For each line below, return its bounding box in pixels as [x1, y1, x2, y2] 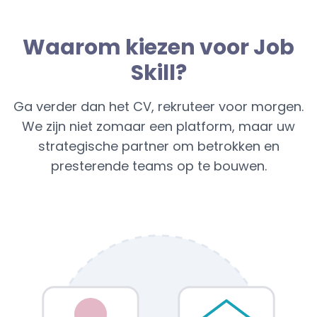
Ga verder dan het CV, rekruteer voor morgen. [13, 98, 304, 116]
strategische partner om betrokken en [38, 137, 279, 156]
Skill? [130, 58, 187, 88]
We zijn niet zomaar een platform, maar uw [22, 117, 295, 136]
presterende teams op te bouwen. [50, 157, 267, 175]
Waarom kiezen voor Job [23, 33, 294, 63]
